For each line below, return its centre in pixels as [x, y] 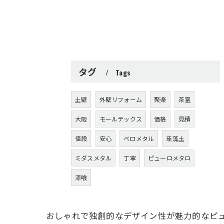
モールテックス [121, 119]
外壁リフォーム [121, 99]
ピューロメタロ [169, 158]
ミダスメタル [93, 158]
